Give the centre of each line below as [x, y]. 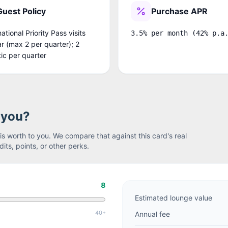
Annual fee [152, 214]
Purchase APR [179, 11]
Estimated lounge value [174, 197]
